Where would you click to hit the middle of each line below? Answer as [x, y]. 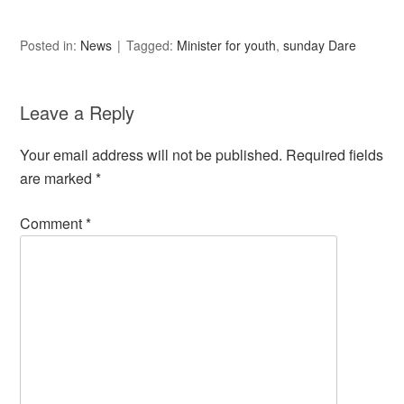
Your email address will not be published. [151, 155]
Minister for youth [227, 45]
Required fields [335, 155]
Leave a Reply [78, 112]
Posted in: [50, 45]
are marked [58, 178]
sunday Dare [320, 45]
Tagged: [152, 45]
